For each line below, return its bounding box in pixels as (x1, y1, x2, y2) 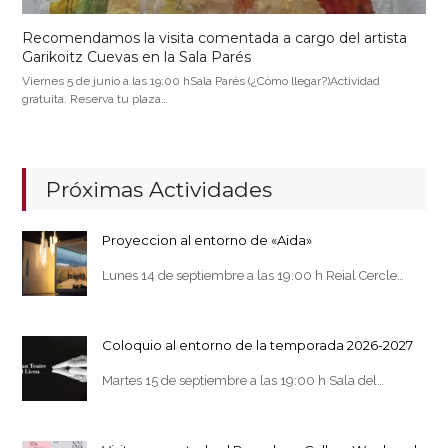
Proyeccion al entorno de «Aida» (102, 231, 313, 248)
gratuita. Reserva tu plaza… (22, 91, 169, 106)
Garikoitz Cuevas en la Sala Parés (22, 47, 252, 66)
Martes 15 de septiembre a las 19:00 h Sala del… (102, 372, 385, 388)
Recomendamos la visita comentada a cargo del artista (22, 28, 408, 47)
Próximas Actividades (46, 176, 273, 202)
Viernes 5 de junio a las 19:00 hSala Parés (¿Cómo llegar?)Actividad (22, 73, 381, 88)
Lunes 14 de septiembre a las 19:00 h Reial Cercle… (102, 267, 405, 283)
